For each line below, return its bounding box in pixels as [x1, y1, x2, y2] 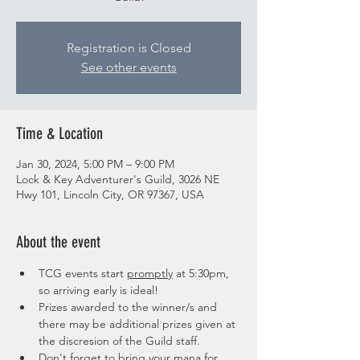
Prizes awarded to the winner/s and [39, 300, 220, 314]
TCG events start [39, 266, 127, 280]
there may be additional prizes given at [39, 317, 239, 331]
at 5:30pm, [173, 266, 232, 280]
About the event [16, 232, 100, 252]
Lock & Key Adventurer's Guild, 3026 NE [16, 172, 219, 186]
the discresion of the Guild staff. [39, 333, 203, 348]
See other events [80, 59, 177, 75]
